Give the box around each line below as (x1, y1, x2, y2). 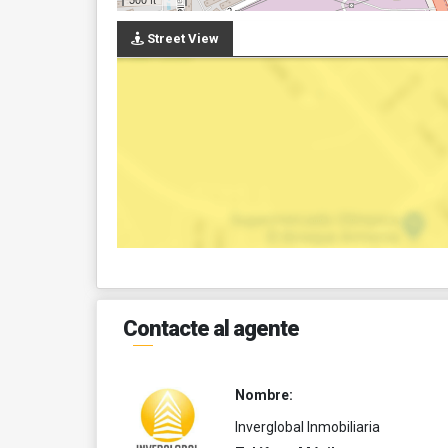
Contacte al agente (123, 316, 299, 341)
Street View (144, 31, 219, 46)
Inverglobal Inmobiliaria (234, 419, 380, 435)
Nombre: (234, 387, 293, 403)
